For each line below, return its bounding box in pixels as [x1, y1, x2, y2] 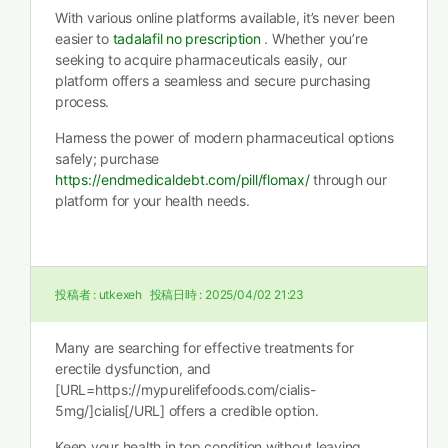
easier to [55, 30, 113, 47]
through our [309, 171, 387, 188]
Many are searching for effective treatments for [55, 339, 354, 356]
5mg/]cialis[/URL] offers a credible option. [55, 402, 319, 419]
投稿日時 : [146, 287, 205, 302]
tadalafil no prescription [112, 30, 261, 47]
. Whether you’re [260, 30, 368, 47]
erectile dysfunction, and [55, 360, 211, 377]
